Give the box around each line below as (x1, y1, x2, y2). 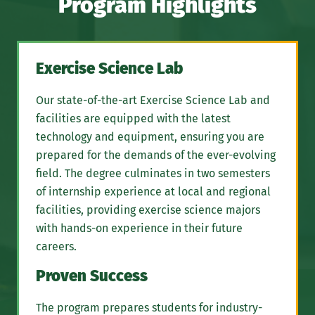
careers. (36, 240, 77, 254)
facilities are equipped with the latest (36, 112, 231, 126)
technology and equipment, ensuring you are (36, 130, 264, 144)
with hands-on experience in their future (36, 221, 243, 236)
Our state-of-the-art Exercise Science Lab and (36, 94, 270, 108)
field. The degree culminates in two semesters (36, 167, 270, 181)
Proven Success (36, 266, 148, 286)
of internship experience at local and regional (36, 185, 271, 199)
